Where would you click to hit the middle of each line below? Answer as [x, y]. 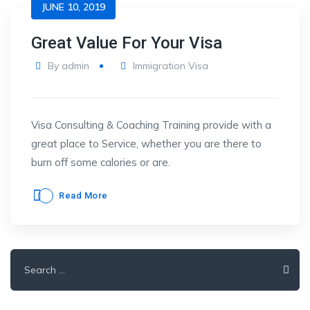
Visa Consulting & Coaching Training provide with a [151, 125]
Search [28, 258]
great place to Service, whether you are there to [146, 144]
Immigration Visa [171, 66]
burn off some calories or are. [101, 162]
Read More [83, 195]
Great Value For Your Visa [127, 43]
